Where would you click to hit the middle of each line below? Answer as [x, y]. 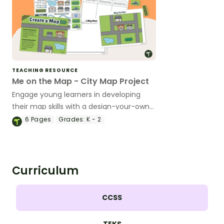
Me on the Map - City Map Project [80, 81]
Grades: [72, 119]
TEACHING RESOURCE [45, 70]
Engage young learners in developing [76, 95]
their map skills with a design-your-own [81, 107]
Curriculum [45, 171]
